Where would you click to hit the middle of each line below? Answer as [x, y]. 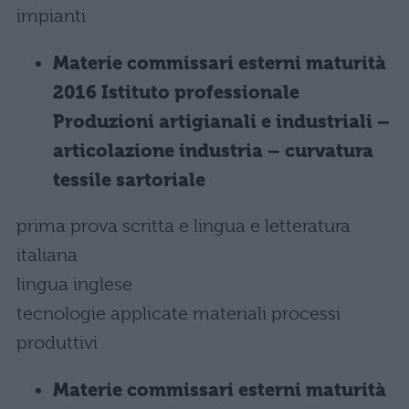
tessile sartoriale [129, 180]
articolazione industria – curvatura [213, 151]
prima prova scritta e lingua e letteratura [184, 226]
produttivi [57, 343]
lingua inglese [74, 284]
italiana [47, 255]
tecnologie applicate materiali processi [178, 314]
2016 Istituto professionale [176, 93]
